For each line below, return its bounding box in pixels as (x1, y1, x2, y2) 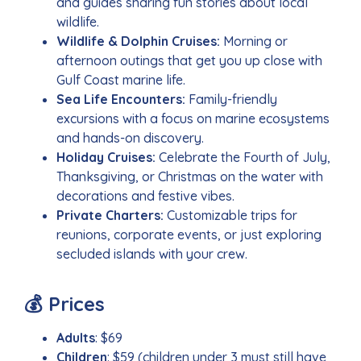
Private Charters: (56, 207, 167, 224)
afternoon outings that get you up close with (56, 52, 322, 69)
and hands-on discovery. (56, 130, 204, 147)
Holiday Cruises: (56, 149, 159, 166)
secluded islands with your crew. (56, 246, 247, 263)
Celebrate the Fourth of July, (159, 149, 330, 166)
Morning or (223, 33, 288, 50)
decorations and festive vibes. (56, 188, 234, 205)
